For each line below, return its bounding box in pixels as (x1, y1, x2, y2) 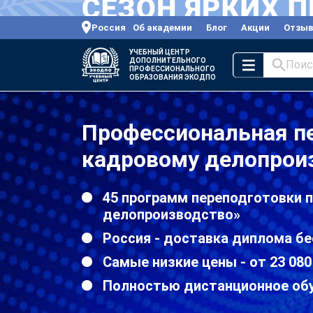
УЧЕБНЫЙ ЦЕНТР (129, 48, 190, 56)
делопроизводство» (103, 205, 240, 223)
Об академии (133, 22, 192, 33)
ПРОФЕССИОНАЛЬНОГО (129, 64, 215, 73)
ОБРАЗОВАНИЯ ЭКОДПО (129, 73, 216, 81)
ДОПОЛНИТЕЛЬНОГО (129, 56, 206, 64)
